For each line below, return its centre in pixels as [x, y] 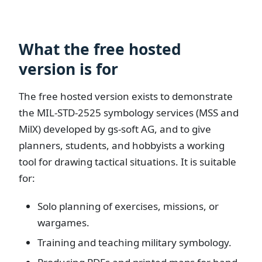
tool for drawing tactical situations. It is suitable [127, 162]
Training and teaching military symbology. [135, 242]
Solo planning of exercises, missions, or [128, 206]
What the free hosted [100, 49]
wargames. [63, 222]
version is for [68, 69]
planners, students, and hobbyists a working [122, 146]
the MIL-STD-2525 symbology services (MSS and [129, 113]
